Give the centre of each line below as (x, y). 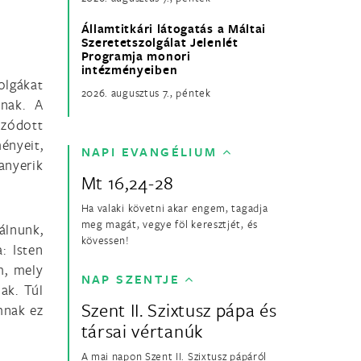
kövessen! (105, 241)
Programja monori (136, 56)
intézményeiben (129, 70)
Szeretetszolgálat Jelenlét (160, 43)
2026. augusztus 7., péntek (146, 93)
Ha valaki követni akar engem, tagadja (174, 208)
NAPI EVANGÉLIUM (149, 152)
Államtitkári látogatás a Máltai (174, 29)
